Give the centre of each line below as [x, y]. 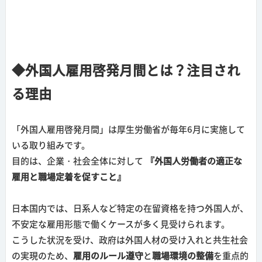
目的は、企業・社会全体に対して [77, 161]
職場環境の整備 [182, 256]
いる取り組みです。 [51, 146]
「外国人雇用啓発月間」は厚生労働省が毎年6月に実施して [128, 130]
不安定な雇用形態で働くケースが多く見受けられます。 [120, 225]
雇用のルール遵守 [108, 256]
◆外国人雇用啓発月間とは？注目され [126, 71]
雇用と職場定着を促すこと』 [68, 177]
